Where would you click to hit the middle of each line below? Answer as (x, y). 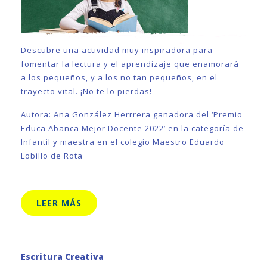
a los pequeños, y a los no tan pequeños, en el (119, 77)
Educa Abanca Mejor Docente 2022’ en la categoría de (132, 128)
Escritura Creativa (62, 257)
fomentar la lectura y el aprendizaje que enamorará (130, 64)
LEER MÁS (59, 203)
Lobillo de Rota (52, 156)
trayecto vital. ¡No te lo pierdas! (86, 91)
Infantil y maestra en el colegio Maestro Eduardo (123, 142)
